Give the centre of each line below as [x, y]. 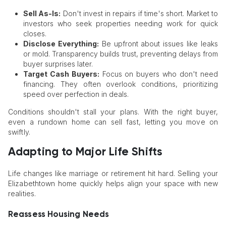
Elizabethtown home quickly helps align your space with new [113, 183]
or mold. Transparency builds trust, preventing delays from [120, 54]
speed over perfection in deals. [76, 94]
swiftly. [19, 132]
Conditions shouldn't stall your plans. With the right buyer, [113, 112]
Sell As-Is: [42, 14]
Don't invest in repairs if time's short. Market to [139, 14]
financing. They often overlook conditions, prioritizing [120, 84]
